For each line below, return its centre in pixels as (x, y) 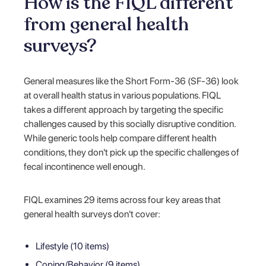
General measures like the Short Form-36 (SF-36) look (132, 81)
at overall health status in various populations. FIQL (123, 95)
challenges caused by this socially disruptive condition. (130, 123)
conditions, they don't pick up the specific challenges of (132, 152)
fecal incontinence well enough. (85, 166)
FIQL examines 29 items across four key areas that (123, 199)
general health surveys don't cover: (92, 214)
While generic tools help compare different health (121, 138)
